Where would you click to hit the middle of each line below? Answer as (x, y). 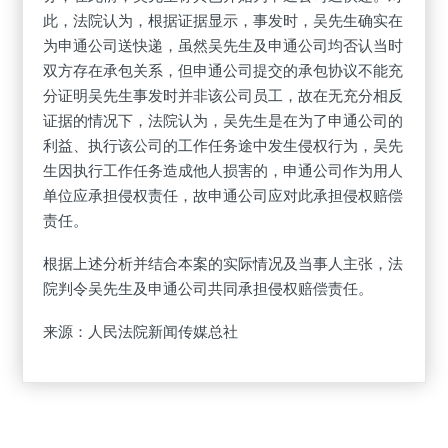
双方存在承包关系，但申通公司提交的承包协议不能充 (223, 71)
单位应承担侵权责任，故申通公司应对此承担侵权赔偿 (223, 196)
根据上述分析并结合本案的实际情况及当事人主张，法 (223, 264)
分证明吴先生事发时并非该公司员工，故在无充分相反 (223, 96)
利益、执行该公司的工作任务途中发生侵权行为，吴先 (223, 146)
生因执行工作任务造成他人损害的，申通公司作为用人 (223, 171)
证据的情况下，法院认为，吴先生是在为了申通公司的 (223, 121)
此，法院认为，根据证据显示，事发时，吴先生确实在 (223, 21)
